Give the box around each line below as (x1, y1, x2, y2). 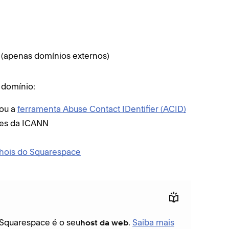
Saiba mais (132, 217, 174, 227)
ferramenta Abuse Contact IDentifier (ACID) (17, 104, 186, 114)
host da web (80, 219, 128, 227)
